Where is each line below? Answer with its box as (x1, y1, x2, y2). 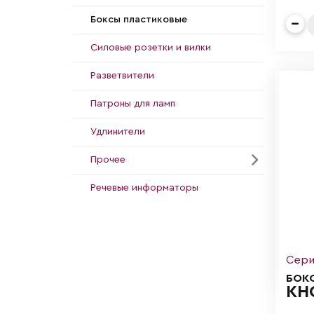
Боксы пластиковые (90, 14, 187, 25)
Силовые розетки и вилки (90, 42, 211, 53)
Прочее (90, 154, 125, 165)
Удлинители (90, 126, 145, 137)
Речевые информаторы (90, 182, 198, 193)
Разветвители (90, 70, 154, 81)
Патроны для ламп (90, 98, 175, 109)
